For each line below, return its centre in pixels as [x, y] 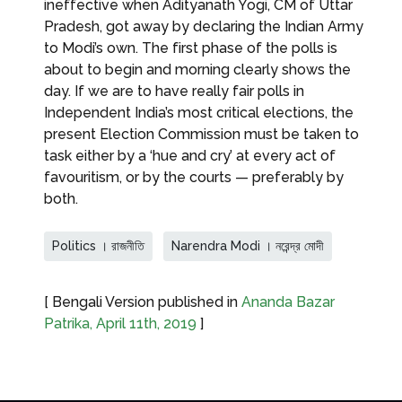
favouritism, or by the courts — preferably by [194, 177]
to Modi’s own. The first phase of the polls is [191, 48]
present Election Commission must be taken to [201, 134]
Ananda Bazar [288, 301]
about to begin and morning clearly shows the [197, 69]
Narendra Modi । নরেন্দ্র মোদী [248, 245]
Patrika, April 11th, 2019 [120, 323]
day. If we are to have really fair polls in [174, 91]
